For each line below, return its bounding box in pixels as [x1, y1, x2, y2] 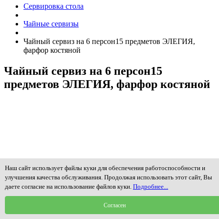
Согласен [103, 201, 126, 209]
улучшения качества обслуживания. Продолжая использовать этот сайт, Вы [5, 174, 212, 181]
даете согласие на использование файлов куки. [5, 183, 133, 190]
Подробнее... [133, 183, 168, 190]
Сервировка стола [23, 2, 84, 11]
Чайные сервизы [23, 20, 79, 28]
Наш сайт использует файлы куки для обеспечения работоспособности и [5, 164, 205, 172]
